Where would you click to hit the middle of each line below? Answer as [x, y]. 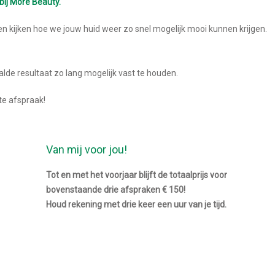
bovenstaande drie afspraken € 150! [116, 189]
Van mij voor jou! [87, 149]
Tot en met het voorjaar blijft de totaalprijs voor [137, 175]
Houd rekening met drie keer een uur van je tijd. [136, 204]
